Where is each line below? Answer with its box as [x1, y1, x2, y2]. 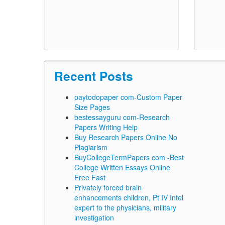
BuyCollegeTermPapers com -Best [74, 152, 184, 162]
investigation [74, 212, 114, 222]
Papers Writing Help [74, 122, 138, 132]
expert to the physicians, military [74, 202, 176, 212]
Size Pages [74, 102, 110, 112]
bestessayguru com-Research [74, 112, 170, 122]
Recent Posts [54, 67, 133, 85]
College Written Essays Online [74, 162, 170, 172]
